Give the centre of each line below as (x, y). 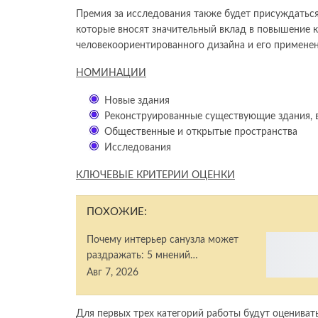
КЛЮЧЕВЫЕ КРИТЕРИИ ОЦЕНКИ (155, 176)
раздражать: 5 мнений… (142, 256)
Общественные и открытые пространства (201, 132)
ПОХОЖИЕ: (117, 212)
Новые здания (137, 101)
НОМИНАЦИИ (111, 73)
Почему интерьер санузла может (163, 240)
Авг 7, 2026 (113, 273)
